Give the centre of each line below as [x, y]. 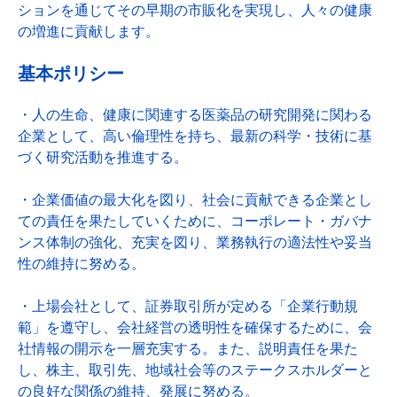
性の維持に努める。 [82, 264]
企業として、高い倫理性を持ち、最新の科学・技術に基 [195, 136]
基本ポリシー [71, 74]
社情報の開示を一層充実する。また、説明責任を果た [188, 349]
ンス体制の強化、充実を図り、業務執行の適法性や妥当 [195, 242]
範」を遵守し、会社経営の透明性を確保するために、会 [195, 327]
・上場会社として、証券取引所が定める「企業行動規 [188, 306]
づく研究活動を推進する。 [103, 157]
